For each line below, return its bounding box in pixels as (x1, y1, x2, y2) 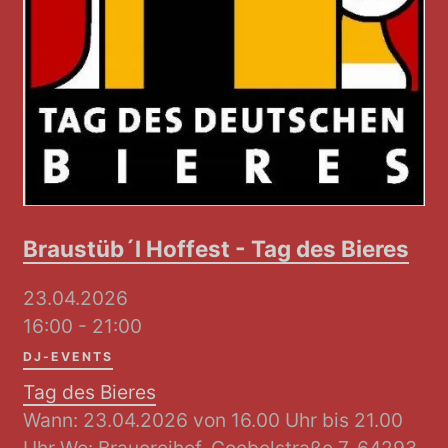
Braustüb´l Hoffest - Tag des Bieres (23, 234, 410, 262)
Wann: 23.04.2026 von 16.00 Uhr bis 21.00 (23, 407, 404, 432)
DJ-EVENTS (23, 349, 114, 365)
